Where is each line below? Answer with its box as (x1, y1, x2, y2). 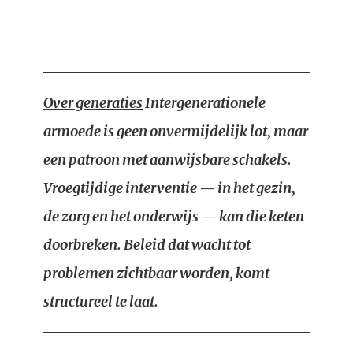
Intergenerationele (143, 94, 266, 112)
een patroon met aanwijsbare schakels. (43, 150, 292, 169)
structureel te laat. (43, 292, 158, 310)
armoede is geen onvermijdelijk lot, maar (43, 122, 308, 140)
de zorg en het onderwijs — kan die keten (43, 207, 304, 225)
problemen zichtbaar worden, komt (43, 264, 269, 282)
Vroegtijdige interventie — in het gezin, (43, 179, 295, 197)
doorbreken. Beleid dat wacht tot (43, 236, 251, 254)
